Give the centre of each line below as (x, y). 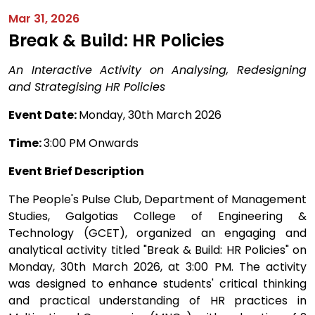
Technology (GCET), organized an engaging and (157, 233)
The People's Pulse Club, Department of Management (157, 199)
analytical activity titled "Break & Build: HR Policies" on (157, 250)
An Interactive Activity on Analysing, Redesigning (157, 70)
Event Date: (44, 115)
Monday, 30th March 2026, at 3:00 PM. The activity (157, 267)
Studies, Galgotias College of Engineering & (157, 216)
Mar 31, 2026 (44, 19)
